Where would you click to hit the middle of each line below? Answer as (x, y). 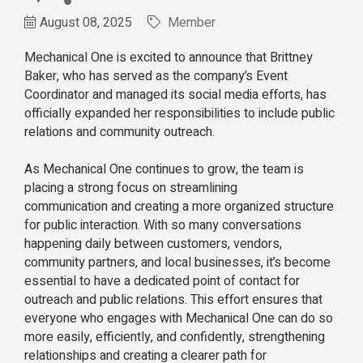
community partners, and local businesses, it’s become (177, 262)
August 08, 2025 (86, 22)
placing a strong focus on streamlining (131, 188)
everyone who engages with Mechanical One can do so (179, 318)
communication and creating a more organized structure (179, 206)
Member (192, 22)
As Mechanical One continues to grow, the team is (164, 169)
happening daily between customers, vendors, (153, 243)
